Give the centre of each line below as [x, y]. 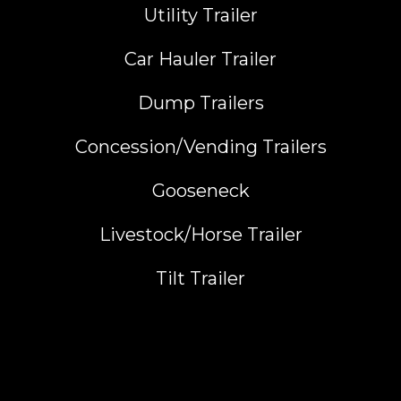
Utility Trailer [200, 16]
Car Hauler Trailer [200, 60]
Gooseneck [200, 191]
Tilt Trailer [200, 279]
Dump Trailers [200, 103]
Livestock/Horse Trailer [200, 235]
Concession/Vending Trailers [200, 147]
